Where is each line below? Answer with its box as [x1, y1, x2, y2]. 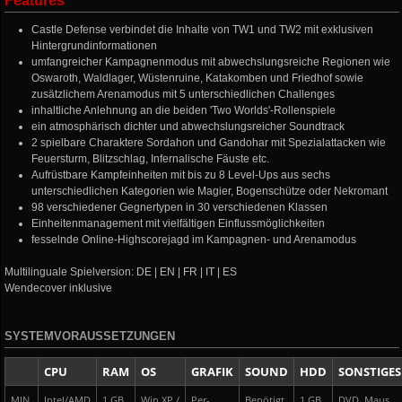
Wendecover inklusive [4, 282, 113, 294]
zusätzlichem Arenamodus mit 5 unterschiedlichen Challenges [31, 88, 336, 100]
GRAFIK [191, 363, 234, 380]
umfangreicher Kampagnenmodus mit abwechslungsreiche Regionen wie [31, 56, 391, 68]
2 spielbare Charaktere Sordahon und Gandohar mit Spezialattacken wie [31, 136, 387, 149]
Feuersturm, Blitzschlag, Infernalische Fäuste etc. [31, 153, 270, 165]
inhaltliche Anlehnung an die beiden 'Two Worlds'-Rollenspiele [31, 104, 336, 117]
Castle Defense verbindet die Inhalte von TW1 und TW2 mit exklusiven [31, 23, 374, 36]
